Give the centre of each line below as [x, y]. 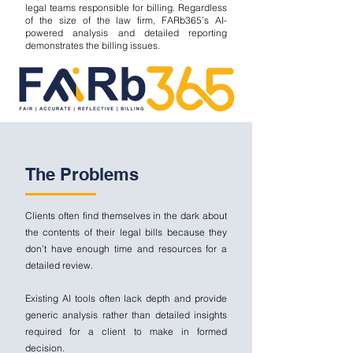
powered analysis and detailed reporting [126, 33]
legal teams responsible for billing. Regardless [126, 7]
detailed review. [59, 265]
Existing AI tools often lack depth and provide [126, 298]
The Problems [82, 174]
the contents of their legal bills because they [126, 232]
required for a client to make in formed [126, 331]
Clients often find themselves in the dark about [126, 216]
